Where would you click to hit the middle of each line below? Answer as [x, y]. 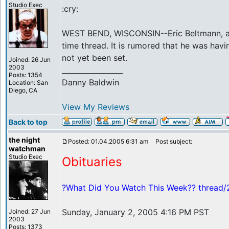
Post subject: [171, 141]
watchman [27, 148]
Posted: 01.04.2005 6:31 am [108, 141]
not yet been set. [95, 58]
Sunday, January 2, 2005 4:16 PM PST [135, 212]
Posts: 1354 [26, 75]
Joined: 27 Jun [30, 211]
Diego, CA [23, 90]
